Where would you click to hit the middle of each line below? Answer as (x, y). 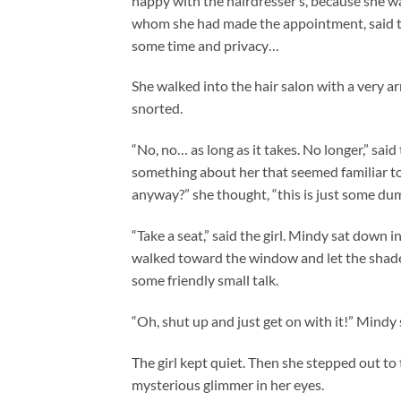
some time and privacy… (205, 45)
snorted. (157, 108)
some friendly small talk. (205, 279)
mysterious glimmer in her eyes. (228, 384)
